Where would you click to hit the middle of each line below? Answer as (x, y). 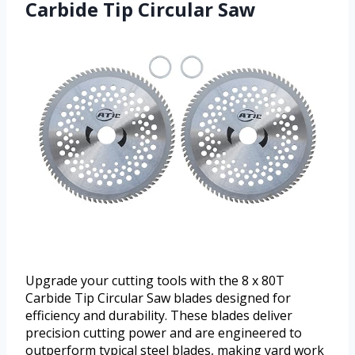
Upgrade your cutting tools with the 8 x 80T (155, 281)
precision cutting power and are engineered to (164, 333)
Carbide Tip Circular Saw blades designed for (158, 298)
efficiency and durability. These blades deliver (159, 316)
